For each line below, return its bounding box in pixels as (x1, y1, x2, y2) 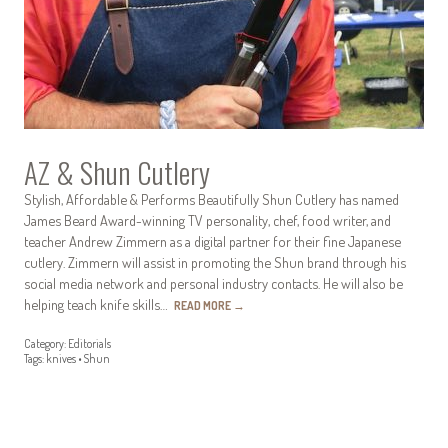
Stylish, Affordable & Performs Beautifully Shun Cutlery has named (24, 189, 399, 208)
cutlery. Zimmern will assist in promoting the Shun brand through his (24, 252, 406, 271)
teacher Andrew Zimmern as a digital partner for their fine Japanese (24, 231, 401, 250)
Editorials (68, 336, 111, 352)
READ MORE (174, 297, 233, 313)
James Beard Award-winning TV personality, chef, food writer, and (24, 210, 391, 229)
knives (46, 351, 76, 367)
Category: (24, 336, 66, 352)
